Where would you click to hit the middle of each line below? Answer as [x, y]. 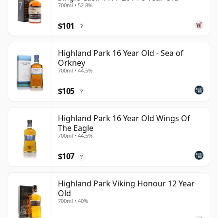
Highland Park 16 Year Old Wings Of [124, 118]
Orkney [72, 63]
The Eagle [76, 128]
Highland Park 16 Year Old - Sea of [121, 53]
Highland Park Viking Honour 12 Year [126, 184]
